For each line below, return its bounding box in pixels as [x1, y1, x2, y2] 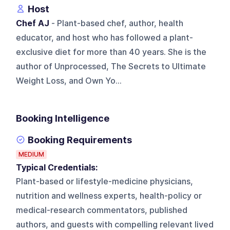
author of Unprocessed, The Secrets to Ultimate [16, 61, 206, 71]
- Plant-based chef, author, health [49, 18, 184, 28]
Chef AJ [16, 18, 50, 28]
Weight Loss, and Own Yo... [16, 75, 122, 86]
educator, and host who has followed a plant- [16, 32, 194, 43]
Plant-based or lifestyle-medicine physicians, [16, 176, 194, 186]
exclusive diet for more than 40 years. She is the [16, 47, 207, 57]
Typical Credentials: [16, 162, 102, 172]
